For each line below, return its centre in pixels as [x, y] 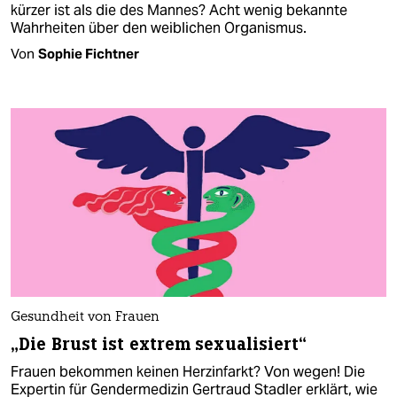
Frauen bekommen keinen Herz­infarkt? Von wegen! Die [188, 371]
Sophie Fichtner [89, 54]
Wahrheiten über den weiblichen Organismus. [159, 28]
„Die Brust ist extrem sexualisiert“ [159, 344]
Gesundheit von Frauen [85, 317]
